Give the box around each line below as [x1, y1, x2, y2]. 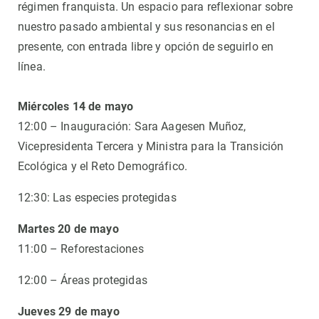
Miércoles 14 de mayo [18, 100, 137, 113]
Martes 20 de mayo [18, 222, 119, 236]
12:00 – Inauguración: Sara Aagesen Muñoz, [18, 120, 246, 133]
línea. [18, 60, 46, 73]
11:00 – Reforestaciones [18, 242, 144, 256]
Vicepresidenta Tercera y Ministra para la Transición [18, 140, 284, 153]
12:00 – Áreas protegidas [18, 273, 147, 287]
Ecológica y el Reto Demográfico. [18, 159, 188, 173]
